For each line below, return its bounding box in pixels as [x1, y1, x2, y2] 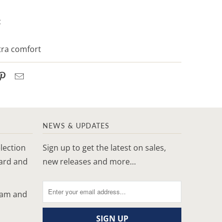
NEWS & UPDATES [43, 121, 110, 130]
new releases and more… [43, 156, 136, 167]
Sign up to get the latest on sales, [43, 142, 166, 153]
